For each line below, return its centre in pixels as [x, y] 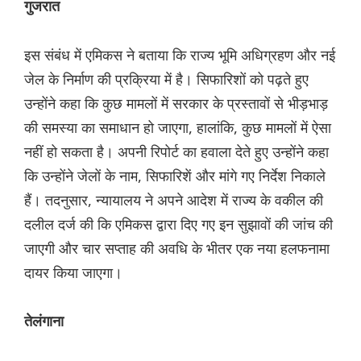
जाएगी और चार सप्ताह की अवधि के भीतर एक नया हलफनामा [177, 249]
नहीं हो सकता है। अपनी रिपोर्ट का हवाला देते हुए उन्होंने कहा [176, 152]
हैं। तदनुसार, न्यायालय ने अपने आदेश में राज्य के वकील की [174, 200]
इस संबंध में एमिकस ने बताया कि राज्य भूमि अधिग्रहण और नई [180, 55]
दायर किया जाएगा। [73, 273]
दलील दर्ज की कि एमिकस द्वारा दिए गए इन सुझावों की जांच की [178, 224]
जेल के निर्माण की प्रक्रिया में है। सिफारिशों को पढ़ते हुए [166, 79]
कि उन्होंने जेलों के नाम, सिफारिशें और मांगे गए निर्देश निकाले [175, 176]
